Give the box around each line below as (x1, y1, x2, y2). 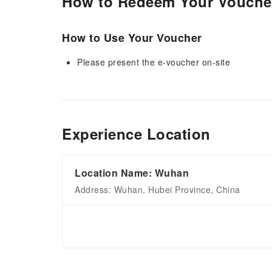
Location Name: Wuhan (75, 166, 189, 180)
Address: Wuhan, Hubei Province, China (75, 183, 240, 195)
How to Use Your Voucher (62, 30, 202, 46)
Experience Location (62, 123, 211, 144)
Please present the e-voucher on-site (77, 56, 230, 68)
